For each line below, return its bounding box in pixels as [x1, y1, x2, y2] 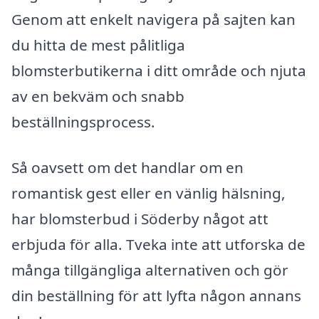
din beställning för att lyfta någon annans [11, 286, 301, 306]
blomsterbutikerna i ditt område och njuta [11, 61, 306, 81]
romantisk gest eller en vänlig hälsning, [11, 183, 286, 204]
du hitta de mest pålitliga [11, 35, 185, 56]
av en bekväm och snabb [11, 86, 184, 107]
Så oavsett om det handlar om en [11, 157, 244, 178]
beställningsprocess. [11, 112, 155, 132]
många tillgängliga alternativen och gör [11, 260, 288, 281]
